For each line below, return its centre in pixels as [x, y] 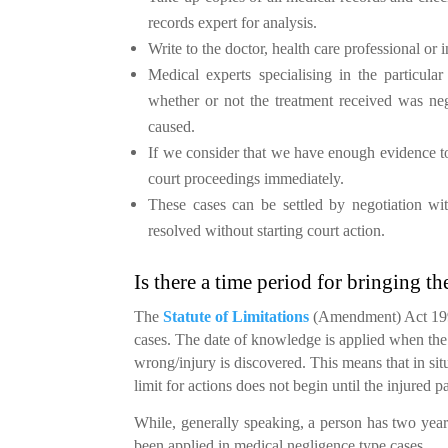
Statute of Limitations [236, 316]
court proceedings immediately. [246, 178]
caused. [172, 126]
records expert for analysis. [233, 22]
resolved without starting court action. [267, 230]
